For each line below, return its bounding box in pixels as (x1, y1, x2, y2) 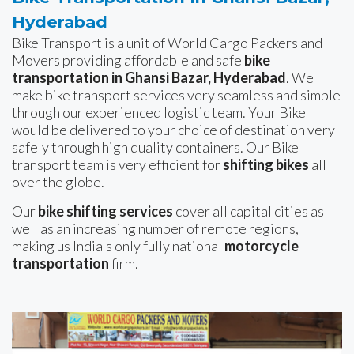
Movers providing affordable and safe (12, 51, 244, 70)
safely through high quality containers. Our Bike (12, 138, 299, 156)
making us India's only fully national (12, 237, 224, 255)
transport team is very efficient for (12, 156, 223, 174)
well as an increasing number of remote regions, (12, 220, 299, 238)
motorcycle (224, 237, 299, 255)
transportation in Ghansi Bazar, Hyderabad (12, 69, 286, 87)
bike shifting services (38, 202, 173, 220)
